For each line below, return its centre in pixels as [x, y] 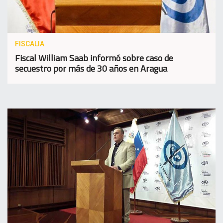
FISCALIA [30, 44]
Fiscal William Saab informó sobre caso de [94, 58]
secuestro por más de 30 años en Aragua [91, 69]
